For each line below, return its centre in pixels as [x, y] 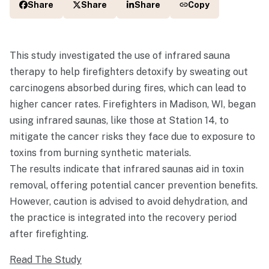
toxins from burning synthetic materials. [100, 153]
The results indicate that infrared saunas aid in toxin [127, 169]
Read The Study [46, 260]
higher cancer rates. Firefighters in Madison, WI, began [133, 104]
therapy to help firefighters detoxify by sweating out [129, 72]
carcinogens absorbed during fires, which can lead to [128, 88]
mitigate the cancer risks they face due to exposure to [132, 137]
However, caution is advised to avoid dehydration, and [128, 202]
